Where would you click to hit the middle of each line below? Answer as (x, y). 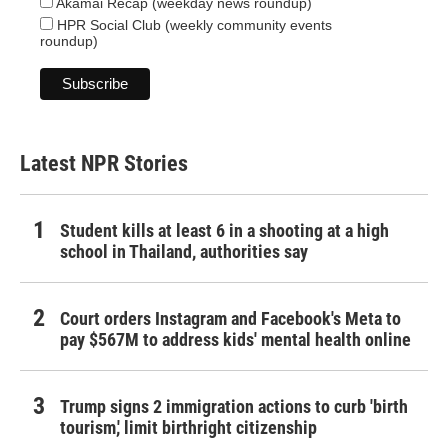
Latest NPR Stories (104, 164)
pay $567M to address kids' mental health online (235, 340)
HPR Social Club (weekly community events (192, 25)
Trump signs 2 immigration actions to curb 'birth (234, 407)
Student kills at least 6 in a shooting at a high (224, 231)
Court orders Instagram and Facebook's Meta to (230, 319)
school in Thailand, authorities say (184, 252)
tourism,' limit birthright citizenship (188, 428)
